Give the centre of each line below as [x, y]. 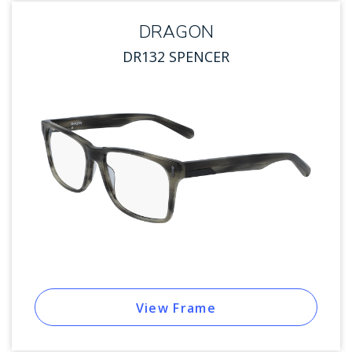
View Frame [176, 308]
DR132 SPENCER [176, 57]
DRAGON [176, 33]
